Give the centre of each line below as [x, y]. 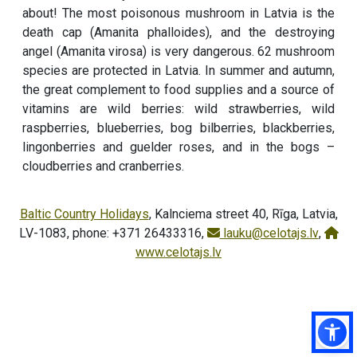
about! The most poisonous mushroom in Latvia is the [178, 13]
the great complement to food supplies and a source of [178, 89]
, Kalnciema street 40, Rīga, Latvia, [243, 214]
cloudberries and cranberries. [103, 166]
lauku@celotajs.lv [269, 233]
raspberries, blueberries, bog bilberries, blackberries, [178, 127]
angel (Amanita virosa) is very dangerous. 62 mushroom [178, 51]
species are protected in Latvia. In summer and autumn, [178, 70]
